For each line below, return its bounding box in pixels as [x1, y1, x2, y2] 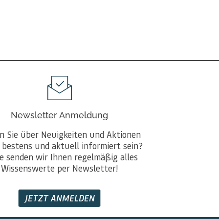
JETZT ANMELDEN [24, 192, 95, 204]
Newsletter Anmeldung [11, 110, 109, 120]
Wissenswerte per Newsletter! [1, 162, 118, 174]
